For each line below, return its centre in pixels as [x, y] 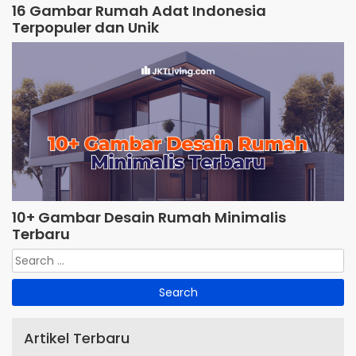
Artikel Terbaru [77, 338]
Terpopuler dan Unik [85, 27]
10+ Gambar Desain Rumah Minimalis [149, 217]
